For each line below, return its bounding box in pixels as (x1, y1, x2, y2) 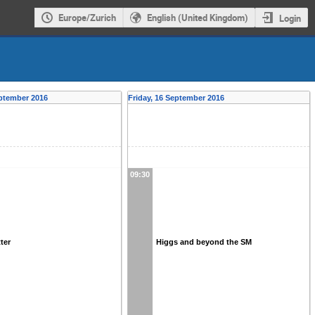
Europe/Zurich (58, 11, 116, 25)
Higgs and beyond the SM (155, 237, 252, 246)
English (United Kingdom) (146, 11, 248, 25)
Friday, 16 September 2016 (127, 94, 224, 102)
